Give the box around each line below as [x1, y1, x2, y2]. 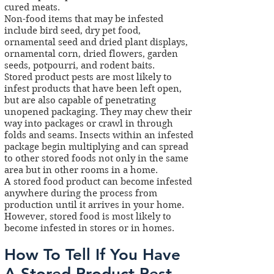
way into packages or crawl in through [4, 118, 173, 129]
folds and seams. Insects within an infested [4, 130, 193, 141]
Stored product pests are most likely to [4, 72, 172, 83]
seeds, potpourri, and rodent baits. [4, 60, 155, 71]
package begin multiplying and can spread [4, 141, 188, 152]
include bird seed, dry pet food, [4, 25, 141, 36]
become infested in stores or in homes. [4, 223, 174, 234]
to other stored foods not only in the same [4, 153, 188, 164]
